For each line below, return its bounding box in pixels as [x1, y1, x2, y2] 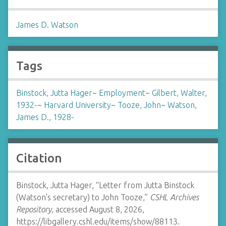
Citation [16, 151, 62, 165]
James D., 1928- [16, 112, 74, 122]
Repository [16, 205, 51, 214]
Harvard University [44, 100, 111, 109]
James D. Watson [16, 20, 78, 29]
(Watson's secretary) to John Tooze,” [16, 193, 150, 202]
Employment [99, 88, 145, 97]
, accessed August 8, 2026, [51, 205, 144, 214]
